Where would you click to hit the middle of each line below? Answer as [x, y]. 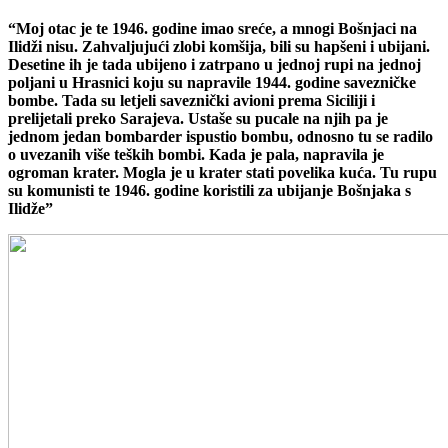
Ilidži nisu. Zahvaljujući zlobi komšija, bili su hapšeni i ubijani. [219, 46]
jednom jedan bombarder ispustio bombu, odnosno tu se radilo [220, 136]
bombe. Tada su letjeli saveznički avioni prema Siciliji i [191, 100]
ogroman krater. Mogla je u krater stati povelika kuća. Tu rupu [222, 172]
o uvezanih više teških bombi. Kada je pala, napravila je [196, 154]
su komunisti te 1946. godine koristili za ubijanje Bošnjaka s [209, 190]
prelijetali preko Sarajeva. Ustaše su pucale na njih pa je [198, 118]
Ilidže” [30, 208]
